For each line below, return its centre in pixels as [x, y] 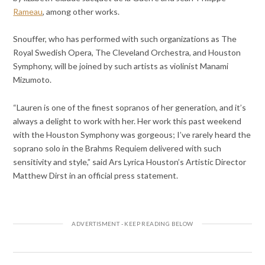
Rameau [28, 12]
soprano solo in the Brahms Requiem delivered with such [117, 148]
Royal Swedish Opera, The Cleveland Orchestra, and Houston [127, 53]
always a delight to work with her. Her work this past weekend [127, 121]
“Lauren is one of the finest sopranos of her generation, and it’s [130, 107]
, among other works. [81, 12]
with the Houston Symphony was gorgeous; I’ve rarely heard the [132, 134]
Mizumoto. [33, 80]
